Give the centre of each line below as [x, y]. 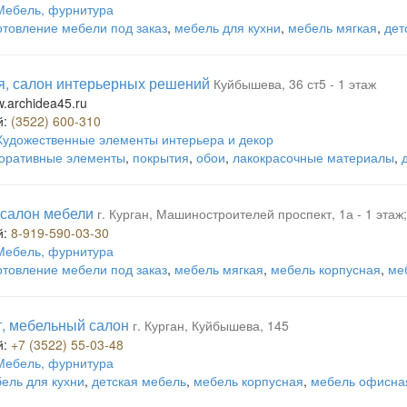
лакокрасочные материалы [313, 157]
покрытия [161, 157]
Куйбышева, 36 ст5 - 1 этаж [295, 84]
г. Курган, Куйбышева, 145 [211, 325]
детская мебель [139, 381]
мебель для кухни [228, 27]
